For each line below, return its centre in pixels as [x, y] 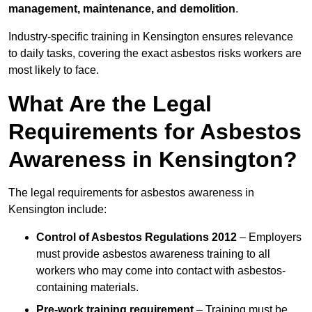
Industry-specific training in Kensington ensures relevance [151, 37]
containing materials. [87, 288]
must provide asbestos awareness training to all [153, 254]
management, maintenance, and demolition [122, 9]
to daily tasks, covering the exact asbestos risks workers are [155, 54]
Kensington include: [57, 210]
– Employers [269, 237]
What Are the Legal [110, 104]
